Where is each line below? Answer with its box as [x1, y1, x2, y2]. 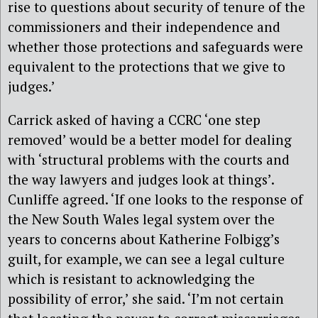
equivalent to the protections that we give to [8, 57, 285, 76]
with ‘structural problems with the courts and [8, 150, 290, 169]
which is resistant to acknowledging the [8, 270, 255, 288]
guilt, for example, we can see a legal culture [8, 250, 285, 268]
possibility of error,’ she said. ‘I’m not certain [8, 290, 284, 308]
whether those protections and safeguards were [8, 38, 303, 56]
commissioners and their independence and [8, 18, 280, 36]
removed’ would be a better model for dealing [8, 131, 292, 149]
